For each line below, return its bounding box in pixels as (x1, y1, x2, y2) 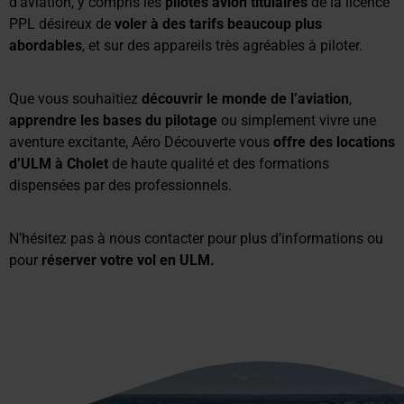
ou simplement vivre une (217, 111, 376, 129)
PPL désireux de (9, 14, 115, 32)
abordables (9, 36, 82, 54)
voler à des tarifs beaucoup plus (115, 14, 322, 32)
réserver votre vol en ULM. (41, 251, 215, 269)
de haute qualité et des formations (108, 154, 329, 172)
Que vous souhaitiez (9, 89, 142, 107)
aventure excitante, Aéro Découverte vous (9, 133, 273, 151)
